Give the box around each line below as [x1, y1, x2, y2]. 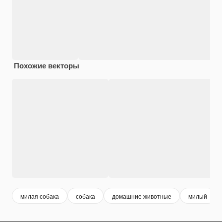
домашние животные [112, 191, 171, 200]
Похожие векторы [14, 60, 79, 71]
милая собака [20, 191, 59, 200]
